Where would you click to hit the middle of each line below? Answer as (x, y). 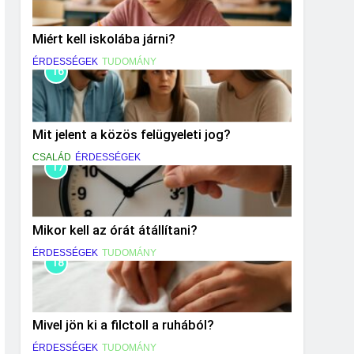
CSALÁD (52, 158)
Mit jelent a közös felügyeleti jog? (132, 135)
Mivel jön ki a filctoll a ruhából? (123, 326)
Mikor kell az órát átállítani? (115, 230)
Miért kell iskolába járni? (104, 40)
